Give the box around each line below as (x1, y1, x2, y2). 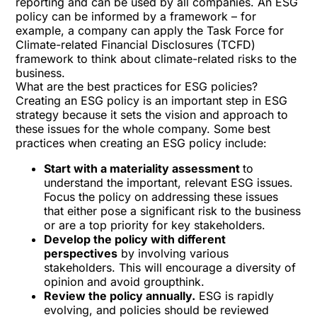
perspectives (44, 246, 118, 260)
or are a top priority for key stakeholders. (44, 218, 266, 232)
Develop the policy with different (44, 232, 226, 246)
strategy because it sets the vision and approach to (16, 108, 289, 122)
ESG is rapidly (195, 289, 275, 303)
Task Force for (203, 23, 284, 38)
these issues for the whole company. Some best (16, 122, 271, 136)
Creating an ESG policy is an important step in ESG (16, 93, 288, 108)
